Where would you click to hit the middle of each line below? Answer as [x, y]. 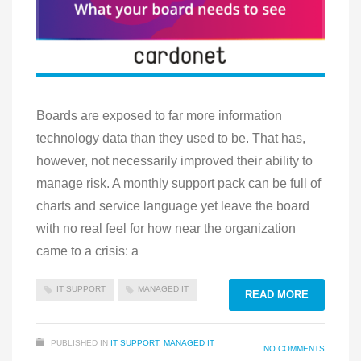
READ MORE [277, 295]
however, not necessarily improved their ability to [174, 161]
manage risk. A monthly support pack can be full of [178, 184]
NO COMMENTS [294, 349]
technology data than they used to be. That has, [171, 139]
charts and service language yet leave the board [173, 206]
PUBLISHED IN [79, 343]
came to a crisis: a [87, 251]
